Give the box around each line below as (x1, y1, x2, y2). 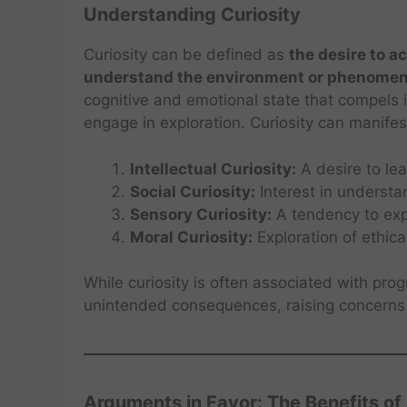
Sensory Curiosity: (130, 204, 272, 223)
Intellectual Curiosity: (130, 159, 296, 178)
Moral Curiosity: (130, 227, 253, 246)
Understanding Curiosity (84, 4, 301, 25)
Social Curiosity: (130, 182, 255, 201)
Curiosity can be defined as (84, 45, 289, 64)
